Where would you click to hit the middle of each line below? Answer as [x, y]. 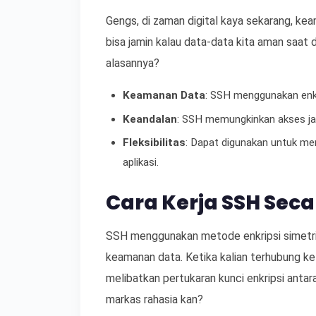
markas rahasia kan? [154, 300]
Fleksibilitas [154, 143]
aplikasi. [141, 163]
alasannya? [133, 63]
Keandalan [150, 119]
